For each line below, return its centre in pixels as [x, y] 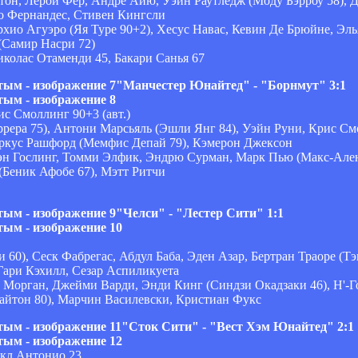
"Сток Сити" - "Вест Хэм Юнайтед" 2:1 [238, 326]
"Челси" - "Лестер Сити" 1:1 [200, 213]
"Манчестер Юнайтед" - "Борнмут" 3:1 [231, 85]
